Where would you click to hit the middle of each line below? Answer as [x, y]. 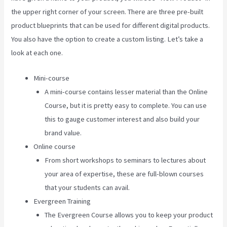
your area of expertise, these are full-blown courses [124, 174]
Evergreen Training [62, 201]
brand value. [63, 133]
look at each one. [37, 53]
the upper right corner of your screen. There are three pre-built [107, 12]
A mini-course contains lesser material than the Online [126, 92]
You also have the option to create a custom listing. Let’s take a [107, 39]
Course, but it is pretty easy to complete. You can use [126, 106]
